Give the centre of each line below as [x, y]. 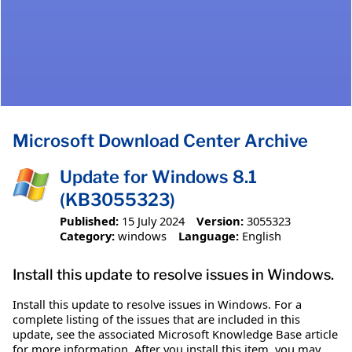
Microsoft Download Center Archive [160, 141]
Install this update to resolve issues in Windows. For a [157, 304]
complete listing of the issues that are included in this [156, 319]
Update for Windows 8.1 [158, 177]
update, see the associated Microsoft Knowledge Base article [175, 334]
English [261, 235]
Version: [220, 220]
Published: [89, 220]
